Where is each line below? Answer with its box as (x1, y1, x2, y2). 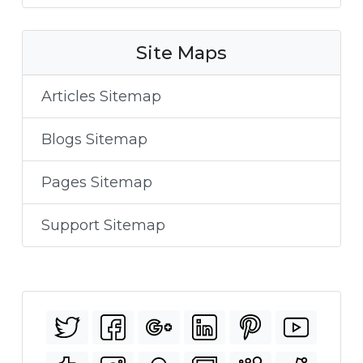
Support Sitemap (41, 216, 165, 234)
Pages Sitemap (41, 173, 152, 191)
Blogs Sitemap (41, 130, 147, 148)
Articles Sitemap (41, 87, 161, 105)
